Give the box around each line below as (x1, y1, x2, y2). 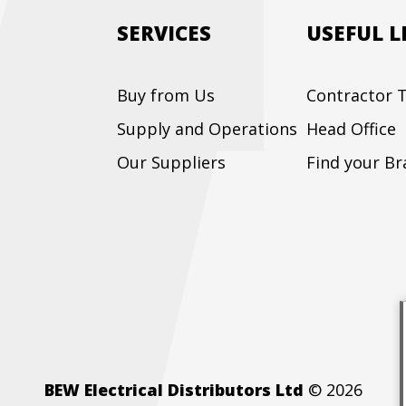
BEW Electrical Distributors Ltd (43, 379, 304, 401)
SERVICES (117, 19, 211, 47)
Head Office (306, 118, 396, 140)
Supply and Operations (117, 118, 297, 140)
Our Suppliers (117, 151, 226, 174)
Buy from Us (117, 84, 215, 107)
